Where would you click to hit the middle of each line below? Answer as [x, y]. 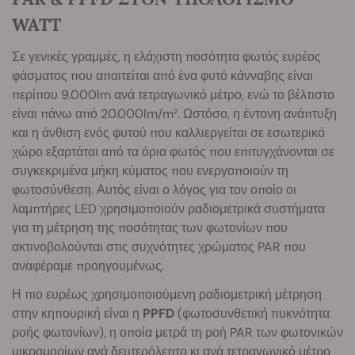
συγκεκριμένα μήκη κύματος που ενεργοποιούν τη [150, 170]
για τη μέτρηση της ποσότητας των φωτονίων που [150, 227]
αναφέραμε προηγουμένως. [88, 265]
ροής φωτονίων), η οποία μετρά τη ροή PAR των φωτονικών [177, 332]
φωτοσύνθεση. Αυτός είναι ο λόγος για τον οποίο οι [154, 189]
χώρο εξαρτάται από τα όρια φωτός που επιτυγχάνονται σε [173, 151]
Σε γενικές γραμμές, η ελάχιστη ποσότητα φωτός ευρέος [166, 56]
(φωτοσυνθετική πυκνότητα [252, 313]
